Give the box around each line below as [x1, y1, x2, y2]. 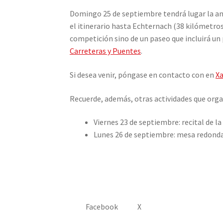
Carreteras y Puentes [70, 46, 141, 56]
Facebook [85, 202, 118, 212]
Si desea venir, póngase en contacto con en [70, 69, 216, 80]
